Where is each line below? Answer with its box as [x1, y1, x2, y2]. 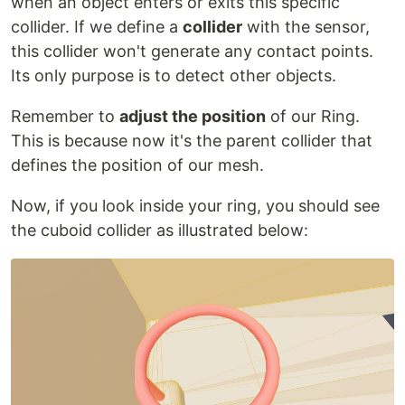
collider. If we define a [11, 17, 183, 37]
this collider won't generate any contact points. [11, 42, 373, 61]
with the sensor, [242, 17, 370, 37]
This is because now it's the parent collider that [11, 131, 372, 151]
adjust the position [119, 107, 266, 127]
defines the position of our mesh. [11, 155, 264, 175]
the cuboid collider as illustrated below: [11, 221, 308, 240]
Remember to [11, 107, 119, 127]
